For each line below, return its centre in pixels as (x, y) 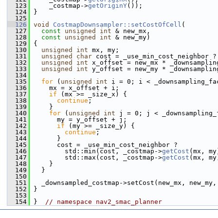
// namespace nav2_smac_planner (104, 202)
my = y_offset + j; (78, 119)
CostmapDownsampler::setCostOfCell (117, 25)
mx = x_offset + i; (74, 88)
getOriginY (108, 6)
